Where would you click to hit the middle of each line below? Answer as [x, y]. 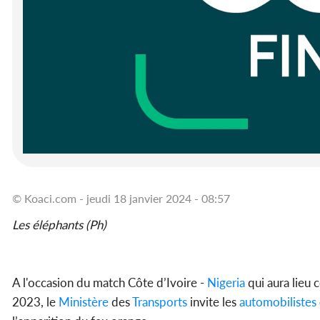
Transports [160, 302]
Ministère [84, 302]
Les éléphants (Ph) [61, 225]
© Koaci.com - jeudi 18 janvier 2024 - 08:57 [121, 199]
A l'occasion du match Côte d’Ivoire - [110, 283]
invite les [213, 302]
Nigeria [226, 283]
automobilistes [278, 302]
